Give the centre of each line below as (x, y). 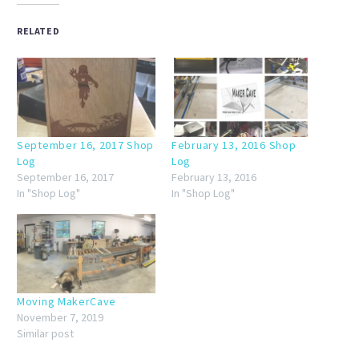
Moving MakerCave (67, 301)
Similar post (45, 333)
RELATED (38, 30)
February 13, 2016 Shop (234, 145)
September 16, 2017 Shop (86, 145)
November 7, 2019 (60, 317)
